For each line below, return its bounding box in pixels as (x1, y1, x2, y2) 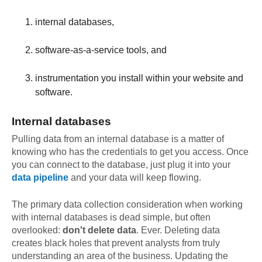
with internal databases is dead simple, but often (12, 212, 211, 223)
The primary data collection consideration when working (12, 199, 243, 210)
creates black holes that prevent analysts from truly (12, 238, 220, 249)
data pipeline (12, 173, 68, 183)
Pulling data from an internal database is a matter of (12, 134, 224, 144)
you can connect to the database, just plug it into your (12, 160, 230, 170)
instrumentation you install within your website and (35, 73, 243, 84)
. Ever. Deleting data (136, 225, 220, 236)
